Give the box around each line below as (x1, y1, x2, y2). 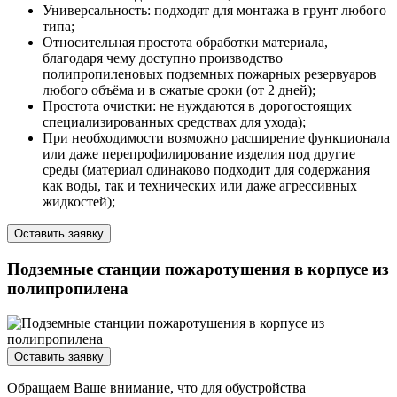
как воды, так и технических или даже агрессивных (43, 178, 357, 194)
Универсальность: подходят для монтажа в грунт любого (43, 3, 386, 19)
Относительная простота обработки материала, (43, 35, 328, 51)
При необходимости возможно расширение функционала (43, 130, 390, 146)
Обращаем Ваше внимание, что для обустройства (7, 379, 306, 395)
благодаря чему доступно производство (43, 51, 283, 66)
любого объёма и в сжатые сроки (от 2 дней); (43, 82, 315, 98)
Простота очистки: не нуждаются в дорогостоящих (43, 98, 352, 114)
